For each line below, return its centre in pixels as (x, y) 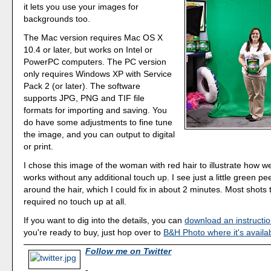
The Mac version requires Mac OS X (93, 38)
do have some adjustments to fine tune (98, 122)
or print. (39, 147)
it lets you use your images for (81, 7)
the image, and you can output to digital (100, 135)
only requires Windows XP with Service (98, 74)
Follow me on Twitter (129, 251)
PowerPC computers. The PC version (95, 62)
